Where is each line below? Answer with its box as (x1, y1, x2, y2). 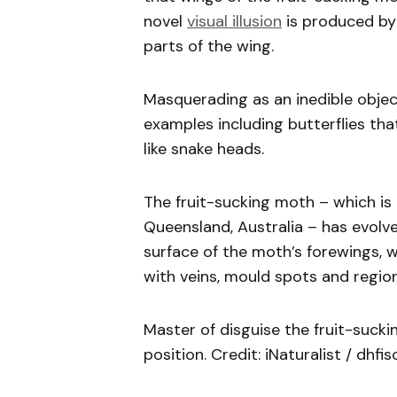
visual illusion (187, 11, 282, 32)
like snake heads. (144, 138, 264, 160)
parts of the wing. (144, 35, 278, 57)
